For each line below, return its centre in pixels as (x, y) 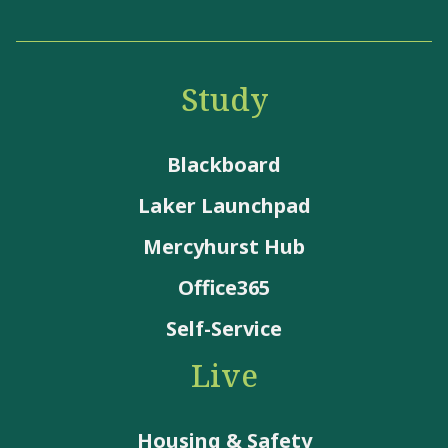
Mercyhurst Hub (224, 247)
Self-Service (224, 329)
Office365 (224, 288)
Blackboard (224, 165)
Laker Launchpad (224, 206)
